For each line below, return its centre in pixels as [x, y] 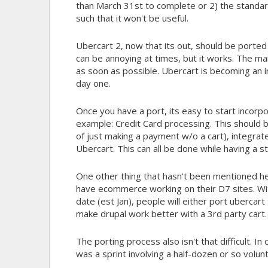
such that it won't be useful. [132, 18]
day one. [93, 83]
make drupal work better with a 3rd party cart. [171, 213]
